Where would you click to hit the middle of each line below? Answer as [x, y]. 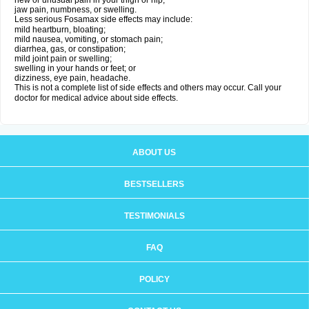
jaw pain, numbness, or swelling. [76, 10]
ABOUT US [154, 152]
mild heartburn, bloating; [60, 30]
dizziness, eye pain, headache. [72, 78]
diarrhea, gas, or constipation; [70, 49]
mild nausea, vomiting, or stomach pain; [89, 39]
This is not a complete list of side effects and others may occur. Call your [148, 88]
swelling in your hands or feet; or [75, 68]
